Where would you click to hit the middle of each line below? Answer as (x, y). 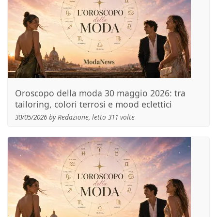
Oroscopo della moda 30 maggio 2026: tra (100, 93)
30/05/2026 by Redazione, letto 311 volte (75, 117)
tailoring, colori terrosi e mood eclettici (93, 104)
